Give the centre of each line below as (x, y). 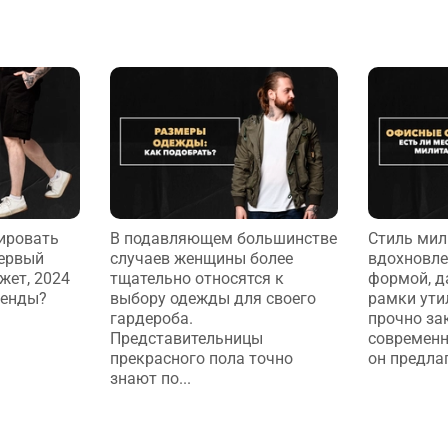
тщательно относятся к (196, 279)
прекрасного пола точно (201, 359)
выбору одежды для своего (212, 299)
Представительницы (186, 339)
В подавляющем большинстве (223, 239)
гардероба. (151, 319)
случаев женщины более (201, 259)
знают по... (150, 379)
